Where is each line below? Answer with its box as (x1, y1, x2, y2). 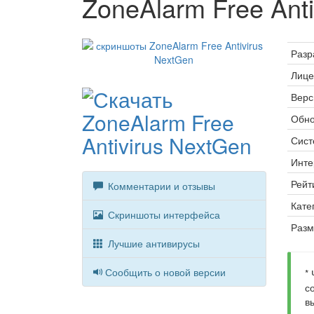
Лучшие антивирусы (105, 236, 200, 250)
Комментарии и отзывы (105, 179, 215, 193)
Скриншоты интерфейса (105, 207, 220, 221)
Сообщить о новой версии (105, 265, 226, 279)
